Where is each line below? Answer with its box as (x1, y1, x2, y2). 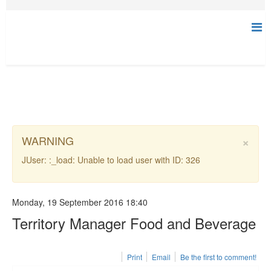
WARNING (22, 132, 74, 148)
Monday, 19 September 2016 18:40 (12, 196, 148, 208)
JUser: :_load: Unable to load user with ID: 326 (22, 154, 200, 166)
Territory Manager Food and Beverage (12, 212, 256, 233)
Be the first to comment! (180, 252, 256, 262)
